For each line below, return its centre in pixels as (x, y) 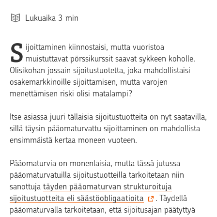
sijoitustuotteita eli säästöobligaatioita (77, 198)
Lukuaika (40, 18)
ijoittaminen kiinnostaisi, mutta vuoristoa (95, 47)
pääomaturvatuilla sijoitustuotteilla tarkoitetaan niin (97, 175)
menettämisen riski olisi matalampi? (71, 93)
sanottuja (26, 186)
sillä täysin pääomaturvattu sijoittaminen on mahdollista (105, 128)
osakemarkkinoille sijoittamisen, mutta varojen (89, 82)
